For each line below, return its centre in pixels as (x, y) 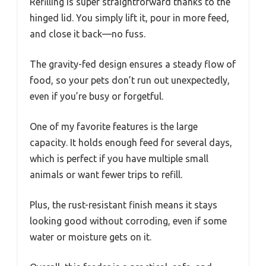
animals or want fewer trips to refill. (106, 175)
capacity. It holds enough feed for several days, (131, 143)
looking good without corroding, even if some (128, 221)
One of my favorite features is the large (114, 127)
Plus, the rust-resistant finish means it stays (123, 205)
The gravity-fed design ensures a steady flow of (133, 64)
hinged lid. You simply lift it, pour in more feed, (129, 18)
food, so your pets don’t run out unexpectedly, (130, 80)
